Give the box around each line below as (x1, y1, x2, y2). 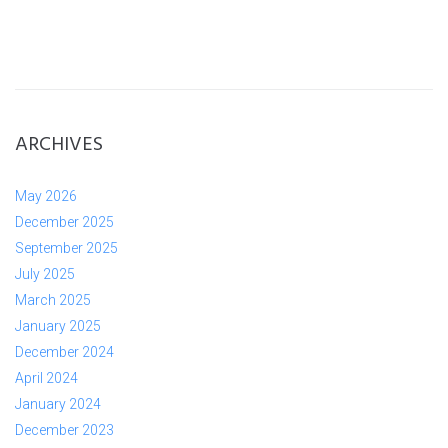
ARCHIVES (15, 129, 103, 162)
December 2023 (15, 422, 114, 439)
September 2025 (15, 240, 118, 257)
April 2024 (15, 370, 78, 387)
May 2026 (15, 188, 77, 205)
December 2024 (15, 344, 114, 361)
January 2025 (15, 318, 101, 335)
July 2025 (15, 266, 75, 283)
